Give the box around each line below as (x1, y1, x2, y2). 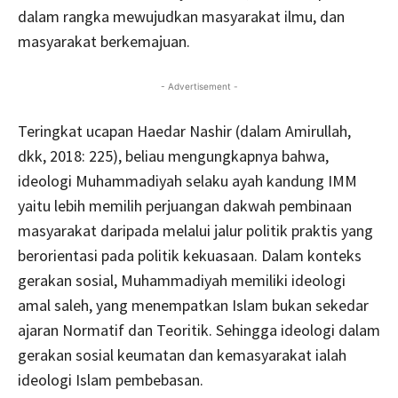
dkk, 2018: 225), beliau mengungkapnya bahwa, (18, 146, 329, 166)
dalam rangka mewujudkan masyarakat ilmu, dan (18, 6, 345, 27)
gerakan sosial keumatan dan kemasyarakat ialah (18, 345, 346, 365)
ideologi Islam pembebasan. (18, 370, 203, 390)
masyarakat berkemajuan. (18, 31, 190, 52)
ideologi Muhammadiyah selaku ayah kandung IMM (18, 171, 357, 191)
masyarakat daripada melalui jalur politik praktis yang (18, 220, 373, 241)
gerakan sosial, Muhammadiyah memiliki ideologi (18, 270, 346, 291)
